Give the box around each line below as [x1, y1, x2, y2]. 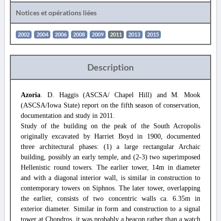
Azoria [21, 91, 40, 99]
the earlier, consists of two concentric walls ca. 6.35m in [21, 195, 200, 202]
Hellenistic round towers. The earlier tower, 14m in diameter [21, 164, 200, 171]
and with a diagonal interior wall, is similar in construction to [21, 174, 200, 182]
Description [87, 62, 134, 73]
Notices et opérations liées [16, 8, 97, 17]
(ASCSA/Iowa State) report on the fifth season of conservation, [21, 102, 200, 109]
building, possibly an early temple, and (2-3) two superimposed [21, 153, 200, 161]
